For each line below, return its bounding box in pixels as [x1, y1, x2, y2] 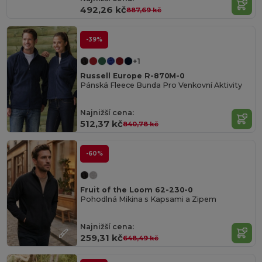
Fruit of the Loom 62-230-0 [80, 185, 193, 194]
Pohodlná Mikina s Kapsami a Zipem [80, 195, 217, 204]
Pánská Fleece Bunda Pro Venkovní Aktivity [80, 81, 243, 90]
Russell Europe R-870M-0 [80, 71, 185, 80]
